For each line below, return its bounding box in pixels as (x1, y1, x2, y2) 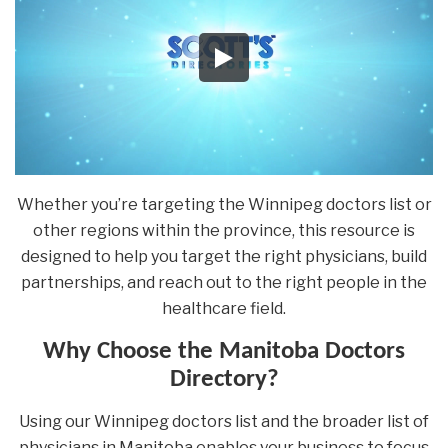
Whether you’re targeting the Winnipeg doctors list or (16, 194, 432, 214)
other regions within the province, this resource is (33, 220, 415, 240)
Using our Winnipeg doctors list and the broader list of (19, 411, 429, 431)
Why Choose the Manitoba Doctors (43, 338, 405, 364)
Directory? (169, 366, 279, 392)
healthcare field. (162, 298, 286, 318)
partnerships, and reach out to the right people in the (21, 272, 427, 292)
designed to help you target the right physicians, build (21, 246, 427, 266)
